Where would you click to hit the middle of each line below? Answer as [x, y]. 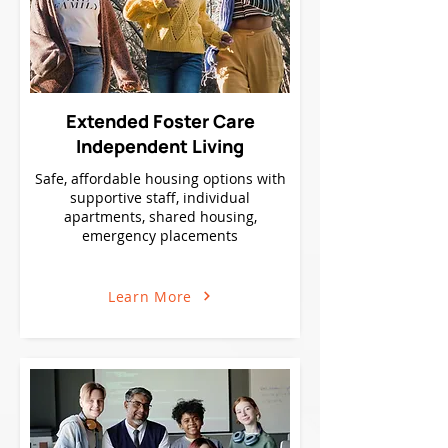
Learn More [150, 296]
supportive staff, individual [160, 197]
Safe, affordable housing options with [160, 178]
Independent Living [160, 146]
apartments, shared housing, [160, 216]
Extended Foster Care [160, 121]
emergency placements [160, 235]
